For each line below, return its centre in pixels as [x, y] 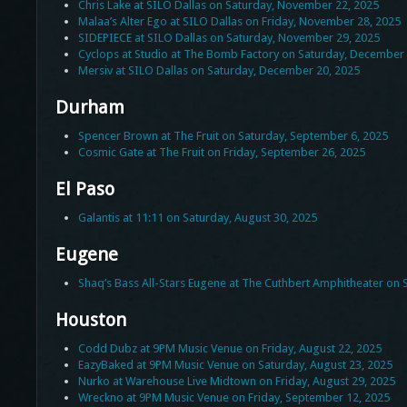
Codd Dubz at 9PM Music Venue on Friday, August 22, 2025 [229, 349]
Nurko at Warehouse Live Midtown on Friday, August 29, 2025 [236, 382]
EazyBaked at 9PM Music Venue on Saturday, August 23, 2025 [235, 365]
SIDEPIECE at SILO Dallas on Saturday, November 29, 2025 [228, 38]
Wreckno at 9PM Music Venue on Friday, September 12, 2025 [233, 398]
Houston [90, 320]
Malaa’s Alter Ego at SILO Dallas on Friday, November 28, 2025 [239, 22]
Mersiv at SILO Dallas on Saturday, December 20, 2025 [218, 71]
